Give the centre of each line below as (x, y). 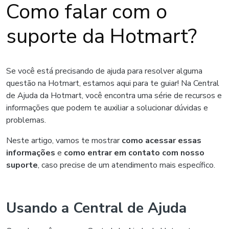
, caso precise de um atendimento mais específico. (128, 165)
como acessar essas (162, 141)
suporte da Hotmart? (101, 36)
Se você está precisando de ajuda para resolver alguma (104, 71)
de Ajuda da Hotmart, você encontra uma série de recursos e (114, 96)
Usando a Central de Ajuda (96, 208)
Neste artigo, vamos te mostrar (64, 141)
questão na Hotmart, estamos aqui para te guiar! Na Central (113, 83)
